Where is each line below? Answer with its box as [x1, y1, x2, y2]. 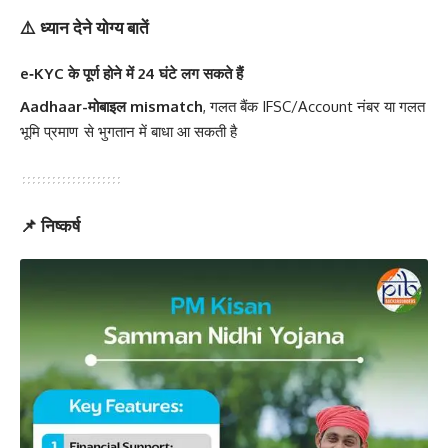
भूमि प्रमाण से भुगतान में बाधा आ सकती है [20, 121, 239, 141]
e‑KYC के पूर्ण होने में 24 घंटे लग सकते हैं [20, 64, 243, 84]
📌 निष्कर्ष [20, 213, 80, 236]
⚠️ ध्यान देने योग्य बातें [20, 15, 149, 38]
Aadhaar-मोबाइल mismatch [20, 96, 203, 116]
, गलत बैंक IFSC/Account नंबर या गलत [203, 96, 425, 116]
